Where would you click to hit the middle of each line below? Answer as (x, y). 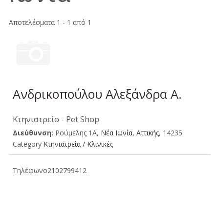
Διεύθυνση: (33, 132)
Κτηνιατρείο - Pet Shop (56, 119)
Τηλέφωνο (30, 170)
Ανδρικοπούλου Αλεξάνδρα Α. (97, 94)
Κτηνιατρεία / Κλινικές (78, 144)
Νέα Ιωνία (116, 132)
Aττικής (147, 132)
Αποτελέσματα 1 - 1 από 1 (50, 22)
